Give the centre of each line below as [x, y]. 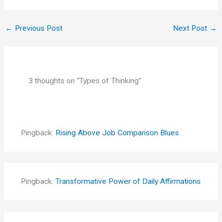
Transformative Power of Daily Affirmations [128, 182]
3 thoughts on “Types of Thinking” [85, 81]
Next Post [191, 28]
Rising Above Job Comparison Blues [117, 133]
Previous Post [38, 28]
